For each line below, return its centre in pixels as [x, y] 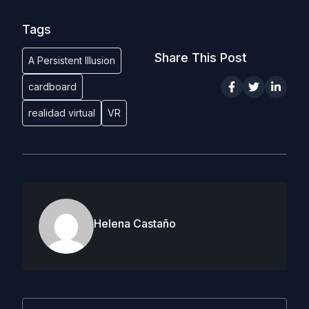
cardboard [52, 86]
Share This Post [201, 57]
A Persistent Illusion [72, 60]
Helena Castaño [135, 223]
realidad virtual [62, 112]
